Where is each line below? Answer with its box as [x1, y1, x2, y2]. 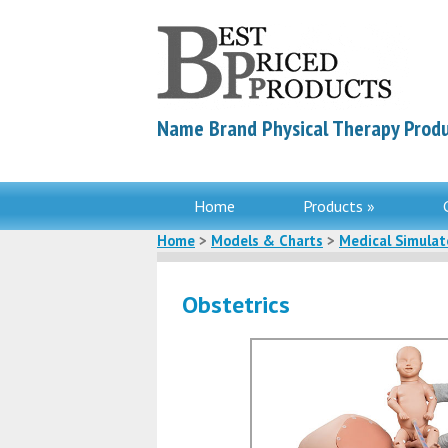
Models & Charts [211, 231, 323, 250]
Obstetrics [182, 289, 290, 320]
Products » [302, 196, 375, 216]
